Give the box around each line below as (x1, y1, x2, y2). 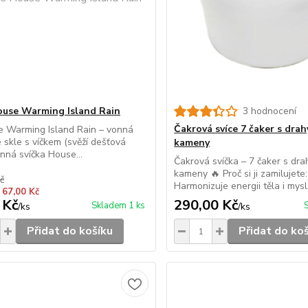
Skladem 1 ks (91, 199, 146, 212)
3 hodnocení (243, 104, 297, 118)
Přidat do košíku (26, 223, 113, 239)
